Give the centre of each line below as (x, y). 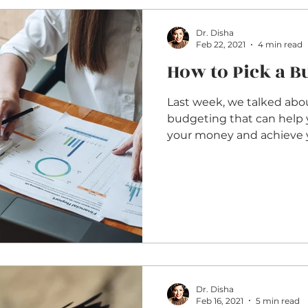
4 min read (280, 44)
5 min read (278, 300)
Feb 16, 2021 (220, 300)
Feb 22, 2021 (221, 44)
